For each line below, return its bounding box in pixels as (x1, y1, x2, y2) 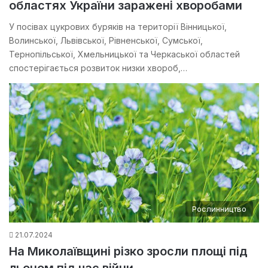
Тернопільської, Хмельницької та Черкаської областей (9, 48, 240, 59)
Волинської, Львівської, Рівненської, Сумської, (9, 35, 203, 45)
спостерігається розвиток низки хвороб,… (9, 62, 187, 73)
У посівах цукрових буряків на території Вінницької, (9, 21, 227, 32)
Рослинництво (192, 204, 246, 214)
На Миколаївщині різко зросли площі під (9, 244, 248, 259)
